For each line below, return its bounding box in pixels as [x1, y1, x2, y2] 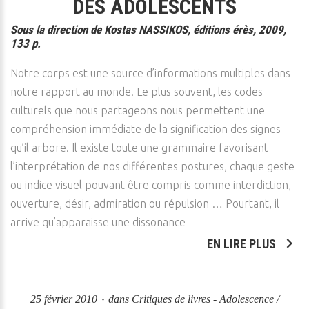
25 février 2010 [30, 293, 100, 305]
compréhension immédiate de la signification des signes [10, 123, 281, 135]
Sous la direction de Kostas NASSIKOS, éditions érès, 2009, [10, 23, 286, 37]
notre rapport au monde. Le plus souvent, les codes [10, 86, 263, 98]
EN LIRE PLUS [207, 237, 279, 251]
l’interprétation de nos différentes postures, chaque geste [10, 160, 295, 172]
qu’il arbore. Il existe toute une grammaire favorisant [10, 141, 268, 154]
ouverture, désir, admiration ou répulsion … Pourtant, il [10, 197, 279, 210]
